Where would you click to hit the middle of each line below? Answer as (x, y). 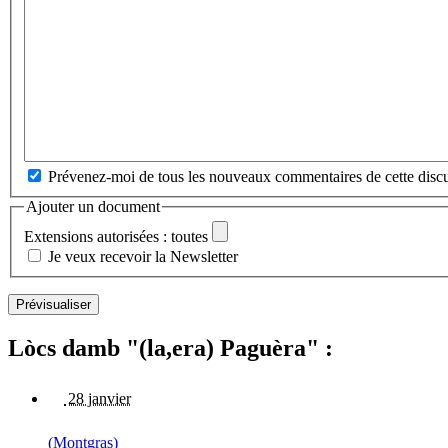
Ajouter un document (93, 206)
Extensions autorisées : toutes (116, 237)
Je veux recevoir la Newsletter (143, 257)
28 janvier (97, 398)
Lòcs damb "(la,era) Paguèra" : (170, 348)
